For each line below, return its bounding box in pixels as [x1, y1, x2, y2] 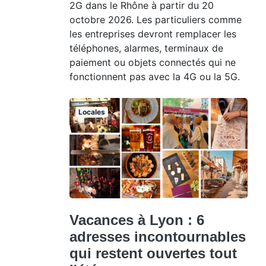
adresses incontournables [69, 228, 246, 245]
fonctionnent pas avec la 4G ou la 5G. [69, 71, 240, 83]
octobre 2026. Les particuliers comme [69, 14, 242, 26]
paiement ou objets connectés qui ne [69, 56, 236, 69]
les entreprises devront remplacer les [69, 28, 236, 40]
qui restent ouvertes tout [69, 245, 237, 261]
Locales [78, 107, 105, 117]
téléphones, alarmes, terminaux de [69, 42, 223, 55]
